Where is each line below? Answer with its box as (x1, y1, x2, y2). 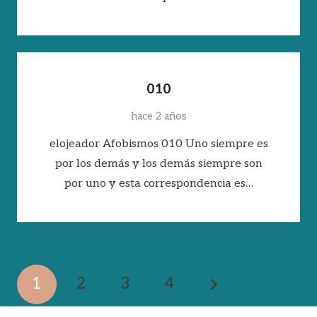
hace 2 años (130, 110, 187, 123)
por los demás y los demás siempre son (54, 157, 263, 171)
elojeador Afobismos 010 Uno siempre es (49, 137, 268, 151)
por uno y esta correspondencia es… (64, 177, 253, 191)
